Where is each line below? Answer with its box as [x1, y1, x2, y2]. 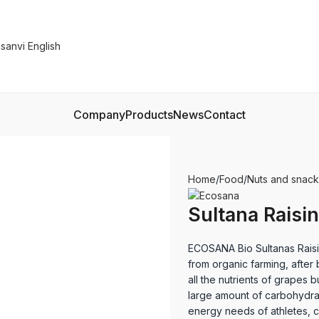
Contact [203, 107, 246, 122]
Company [73, 107, 125, 122]
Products [125, 107, 173, 122]
